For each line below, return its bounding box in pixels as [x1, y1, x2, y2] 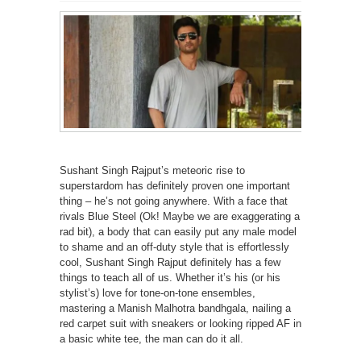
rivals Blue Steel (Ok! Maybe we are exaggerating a [60, 210, 300, 222]
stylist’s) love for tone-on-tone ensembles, [60, 286, 255, 299]
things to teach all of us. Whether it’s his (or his [60, 271, 280, 284]
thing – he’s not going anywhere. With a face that [60, 194, 288, 207]
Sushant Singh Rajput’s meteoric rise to [60, 164, 245, 176]
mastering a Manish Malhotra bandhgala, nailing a [60, 301, 291, 314]
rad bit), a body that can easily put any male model [60, 225, 297, 238]
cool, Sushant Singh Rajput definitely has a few [60, 255, 280, 268]
